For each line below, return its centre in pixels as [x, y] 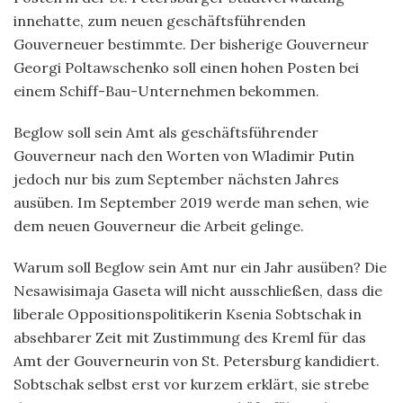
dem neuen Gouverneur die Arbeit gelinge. [159, 225]
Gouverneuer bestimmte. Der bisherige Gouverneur [191, 44]
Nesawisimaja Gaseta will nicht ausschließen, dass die [198, 290]
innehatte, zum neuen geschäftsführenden [160, 20]
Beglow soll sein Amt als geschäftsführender [166, 132]
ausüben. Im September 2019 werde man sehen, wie [191, 202]
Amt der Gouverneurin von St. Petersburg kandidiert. [197, 360]
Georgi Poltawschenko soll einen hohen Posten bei [186, 67]
